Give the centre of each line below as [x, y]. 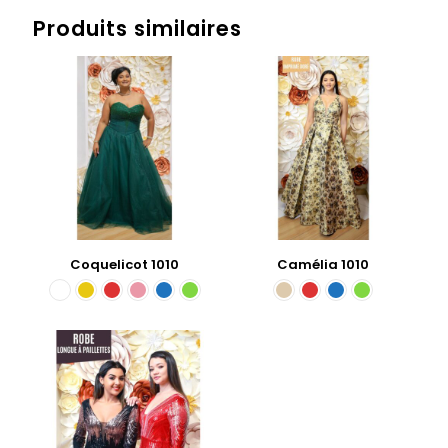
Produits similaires [137, 29]
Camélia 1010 [323, 264]
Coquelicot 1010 [125, 264]
